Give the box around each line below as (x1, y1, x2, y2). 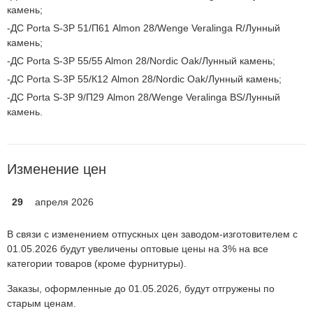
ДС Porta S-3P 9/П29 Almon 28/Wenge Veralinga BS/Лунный (10, 92, 280, 103)
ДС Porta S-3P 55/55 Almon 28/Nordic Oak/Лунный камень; (10, 55, 275, 66)
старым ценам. (7, 298, 76, 309)
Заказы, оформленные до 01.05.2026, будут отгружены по (7, 283, 275, 294)
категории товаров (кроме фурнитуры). (7, 258, 187, 269)
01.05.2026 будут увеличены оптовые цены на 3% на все (7, 243, 268, 254)
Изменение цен (7, 161, 106, 177)
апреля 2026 (35, 196, 94, 208)
